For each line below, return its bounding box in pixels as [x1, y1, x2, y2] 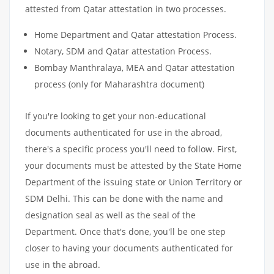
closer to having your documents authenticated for [25, 242, 233, 254]
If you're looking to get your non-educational [25, 109, 206, 122]
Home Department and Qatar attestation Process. [34, 28, 237, 40]
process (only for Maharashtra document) [34, 78, 204, 90]
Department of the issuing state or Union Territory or [25, 176, 242, 188]
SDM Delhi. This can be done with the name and [25, 192, 223, 204]
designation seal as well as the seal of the [25, 209, 196, 221]
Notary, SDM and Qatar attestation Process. [34, 45, 212, 57]
